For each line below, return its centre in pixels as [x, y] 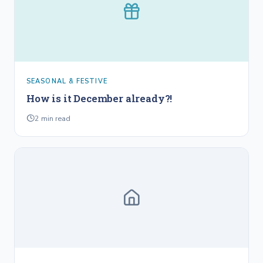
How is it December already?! [100, 98]
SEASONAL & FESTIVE [67, 81]
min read [55, 118]
